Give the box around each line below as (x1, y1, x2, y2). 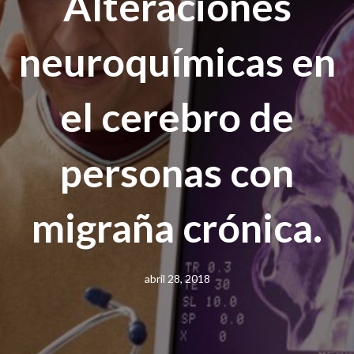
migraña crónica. (32, 204, 322, 251)
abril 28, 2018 (144, 272, 210, 285)
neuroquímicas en (18, 38, 336, 85)
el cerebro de (60, 93, 294, 141)
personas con (60, 149, 294, 196)
